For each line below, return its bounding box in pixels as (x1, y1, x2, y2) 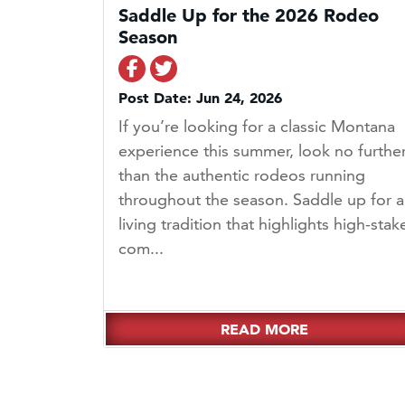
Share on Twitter (172, 57, 310, 80)
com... (118, 238, 164, 259)
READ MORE (220, 320, 308, 339)
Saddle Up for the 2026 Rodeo (118, 5, 379, 27)
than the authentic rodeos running (118, 165, 365, 186)
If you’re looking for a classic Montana (118, 116, 395, 137)
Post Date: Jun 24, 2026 (118, 89, 282, 108)
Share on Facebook (137, 57, 299, 80)
